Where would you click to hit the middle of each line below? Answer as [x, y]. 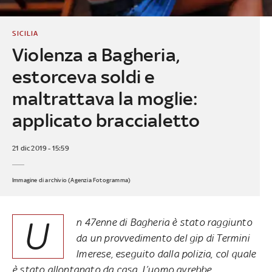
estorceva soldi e [83, 76]
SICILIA [25, 33]
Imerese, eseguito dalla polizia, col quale [166, 253]
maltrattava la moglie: [105, 98]
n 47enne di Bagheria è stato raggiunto [164, 222]
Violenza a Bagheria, [96, 55]
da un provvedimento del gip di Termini [163, 238]
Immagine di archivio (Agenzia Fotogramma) [71, 180]
